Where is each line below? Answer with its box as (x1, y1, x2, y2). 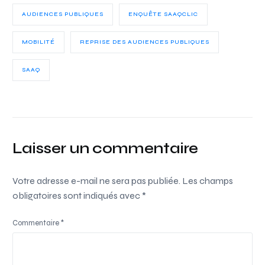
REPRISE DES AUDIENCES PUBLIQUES (80, 38, 210, 46)
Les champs (182, 174, 234, 186)
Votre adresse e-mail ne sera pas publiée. (12, 174, 181, 186)
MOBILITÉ (22, 38, 56, 46)
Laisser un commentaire (12, 138, 198, 157)
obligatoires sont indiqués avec (12, 189, 143, 201)
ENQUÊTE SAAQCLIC (128, 10, 199, 18)
